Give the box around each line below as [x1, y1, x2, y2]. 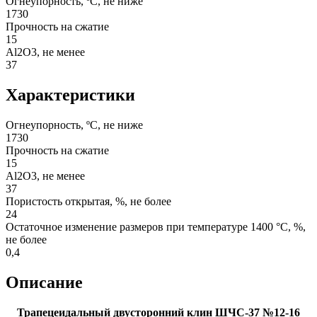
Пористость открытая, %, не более [6, 195, 171, 207]
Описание [6, 272, 83, 292]
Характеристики [6, 85, 135, 104]
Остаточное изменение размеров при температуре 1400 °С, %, [6, 220, 306, 233]
